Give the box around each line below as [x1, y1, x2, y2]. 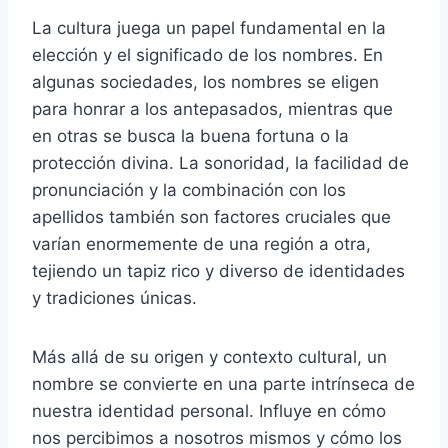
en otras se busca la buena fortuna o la [32, 125, 349, 146]
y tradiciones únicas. [32, 287, 197, 308]
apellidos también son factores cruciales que [32, 206, 391, 227]
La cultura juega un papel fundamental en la [32, 17, 386, 38]
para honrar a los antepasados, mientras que [32, 98, 393, 119]
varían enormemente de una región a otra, [32, 233, 371, 254]
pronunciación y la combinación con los [32, 179, 346, 200]
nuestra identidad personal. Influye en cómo [32, 400, 386, 421]
